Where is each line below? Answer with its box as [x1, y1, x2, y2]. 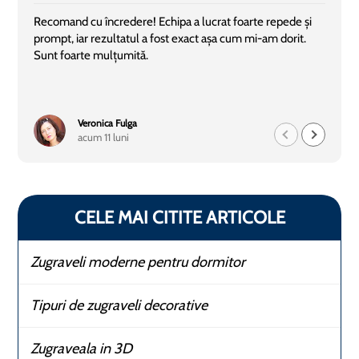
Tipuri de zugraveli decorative [30, 296, 208, 314]
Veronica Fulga [78, 117, 138, 129]
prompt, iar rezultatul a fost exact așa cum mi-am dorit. [34, 31, 307, 46]
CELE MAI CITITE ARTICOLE [74, 207, 285, 228]
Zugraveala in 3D [30, 340, 133, 357]
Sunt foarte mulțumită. [34, 48, 149, 63]
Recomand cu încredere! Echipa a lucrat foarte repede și [34, 14, 313, 29]
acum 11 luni [78, 131, 130, 143]
